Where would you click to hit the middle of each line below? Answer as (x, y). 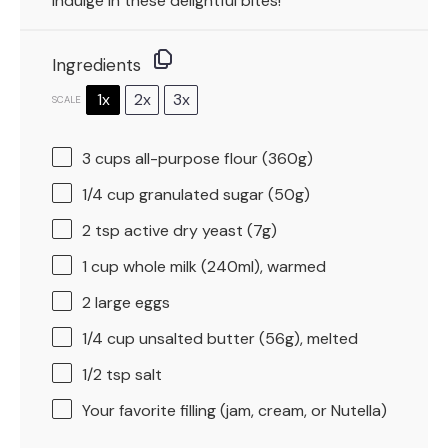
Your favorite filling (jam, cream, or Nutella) (234, 410)
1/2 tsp (106, 374)
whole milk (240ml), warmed (222, 266)
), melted (326, 338)
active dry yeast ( (186, 230)
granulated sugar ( (204, 194)
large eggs (130, 302)
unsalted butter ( (200, 338)
